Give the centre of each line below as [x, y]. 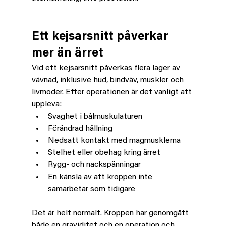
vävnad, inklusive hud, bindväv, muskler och [108, 80]
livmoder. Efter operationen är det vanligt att [112, 92]
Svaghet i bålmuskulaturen [95, 116]
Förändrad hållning [80, 128]
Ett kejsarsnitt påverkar [101, 37]
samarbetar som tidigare [91, 189]
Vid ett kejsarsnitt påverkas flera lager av [107, 68]
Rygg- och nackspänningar [94, 165]
